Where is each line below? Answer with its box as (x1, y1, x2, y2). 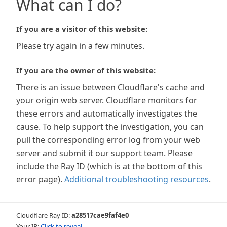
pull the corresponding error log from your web (16, 134, 200, 145)
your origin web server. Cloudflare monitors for (16, 95, 197, 106)
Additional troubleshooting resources (64, 174, 209, 185)
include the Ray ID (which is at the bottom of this (16, 161, 202, 172)
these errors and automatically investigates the (16, 108, 197, 119)
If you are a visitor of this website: (16, 24, 147, 34)
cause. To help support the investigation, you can (16, 121, 204, 132)
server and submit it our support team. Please (16, 147, 193, 159)
